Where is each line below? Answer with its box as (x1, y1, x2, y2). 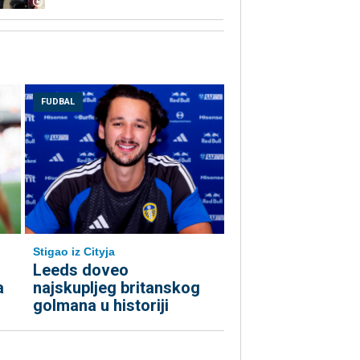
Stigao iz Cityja (33, 245, 115, 259)
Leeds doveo (33, 260, 129, 280)
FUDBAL (41, 96, 75, 108)
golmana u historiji (33, 296, 169, 316)
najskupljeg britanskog (33, 278, 200, 298)
